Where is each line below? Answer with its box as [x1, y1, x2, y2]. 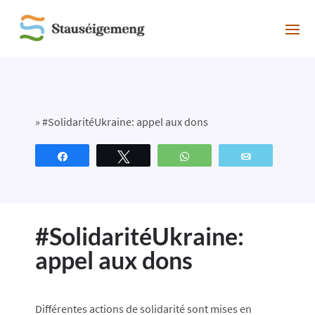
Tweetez [138, 150, 174, 162]
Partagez [77, 150, 115, 162]
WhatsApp [199, 150, 246, 162]
